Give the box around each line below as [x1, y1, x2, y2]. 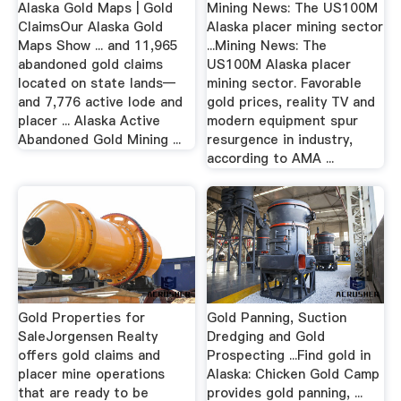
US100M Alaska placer [207, 55, 352, 74]
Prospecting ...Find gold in [207, 346, 371, 364]
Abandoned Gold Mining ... [17, 131, 181, 149]
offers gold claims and [17, 346, 160, 364]
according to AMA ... [207, 149, 335, 168]
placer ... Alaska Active [17, 112, 160, 131]
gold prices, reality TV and [207, 93, 376, 112]
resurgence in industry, [207, 131, 354, 149]
